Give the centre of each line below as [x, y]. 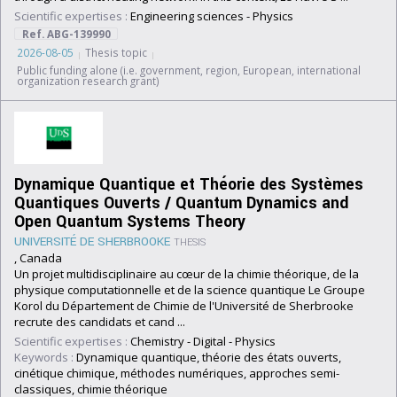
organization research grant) [88, 81]
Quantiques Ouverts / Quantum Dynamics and [181, 203]
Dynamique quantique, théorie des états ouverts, [207, 357]
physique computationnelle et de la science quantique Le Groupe [190, 290]
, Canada [38, 258]
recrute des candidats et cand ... [100, 322]
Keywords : [44, 357]
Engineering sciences [187, 16]
